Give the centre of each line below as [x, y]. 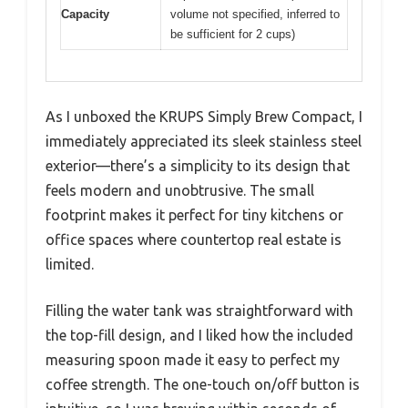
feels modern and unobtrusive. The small [180, 191]
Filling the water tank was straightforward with [199, 311]
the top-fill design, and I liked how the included [199, 336]
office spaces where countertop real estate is [194, 240]
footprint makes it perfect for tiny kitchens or [194, 215]
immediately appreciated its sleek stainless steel [204, 142]
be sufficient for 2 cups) [233, 34]
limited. [70, 265]
